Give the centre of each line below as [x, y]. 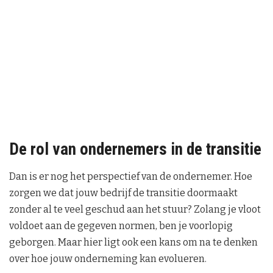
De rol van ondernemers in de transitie [135, 149]
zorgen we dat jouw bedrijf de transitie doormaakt [123, 193]
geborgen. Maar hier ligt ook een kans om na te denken [133, 243]
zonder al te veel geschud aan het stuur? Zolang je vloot [135, 210]
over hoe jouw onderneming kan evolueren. [108, 259]
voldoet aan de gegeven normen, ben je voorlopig [121, 226]
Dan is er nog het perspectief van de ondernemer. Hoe [131, 177]
